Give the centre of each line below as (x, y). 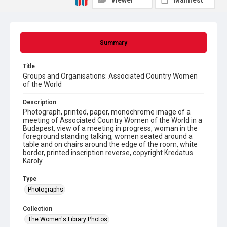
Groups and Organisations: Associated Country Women (110, 76)
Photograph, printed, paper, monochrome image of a (107, 112)
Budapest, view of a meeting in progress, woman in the (110, 128)
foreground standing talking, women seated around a (108, 136)
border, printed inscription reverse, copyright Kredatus (108, 153)
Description (40, 102)
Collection (37, 209)
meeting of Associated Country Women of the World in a (112, 120)
